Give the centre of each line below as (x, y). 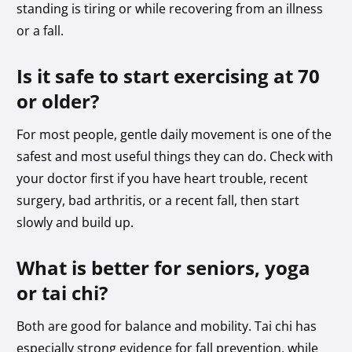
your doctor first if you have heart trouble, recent (163, 178)
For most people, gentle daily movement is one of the (174, 134)
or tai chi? (62, 292)
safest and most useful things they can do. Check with (175, 156)
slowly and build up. (75, 222)
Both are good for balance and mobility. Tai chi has (167, 326)
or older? (58, 101)
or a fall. (40, 30)
